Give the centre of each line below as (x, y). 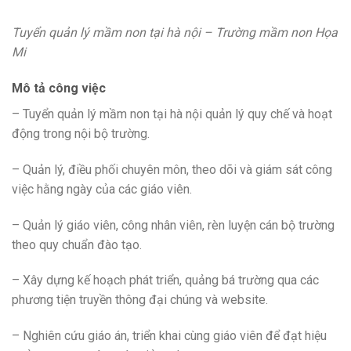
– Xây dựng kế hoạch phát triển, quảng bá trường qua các (165, 280)
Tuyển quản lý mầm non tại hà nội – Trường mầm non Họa (175, 33)
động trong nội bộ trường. (81, 133)
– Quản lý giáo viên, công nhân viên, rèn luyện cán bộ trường (173, 225)
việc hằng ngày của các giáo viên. (102, 189)
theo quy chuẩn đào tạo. (77, 244)
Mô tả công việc (59, 88)
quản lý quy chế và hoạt (269, 114)
